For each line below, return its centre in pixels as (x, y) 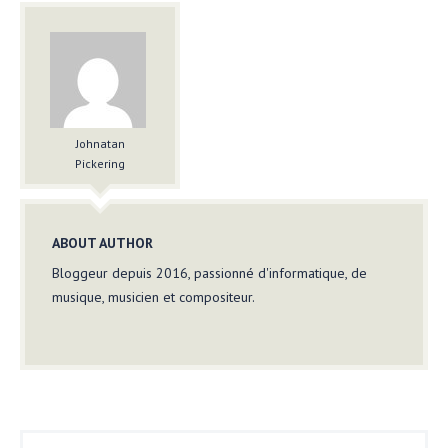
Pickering (100, 163)
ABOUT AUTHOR (102, 242)
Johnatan (100, 143)
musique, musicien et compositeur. (153, 296)
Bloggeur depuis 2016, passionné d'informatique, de (209, 272)
